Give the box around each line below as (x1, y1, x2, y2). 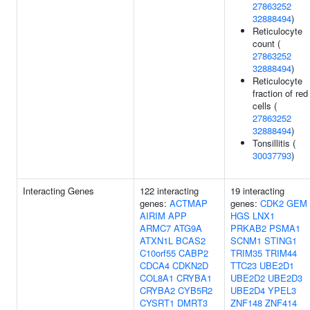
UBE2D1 (259, 259, 294, 272)
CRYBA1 (176, 271, 212, 284)
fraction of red (253, 86, 308, 100)
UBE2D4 (230, 284, 265, 297)
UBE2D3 (268, 271, 302, 284)
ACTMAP (170, 197, 208, 210)
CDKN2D (172, 259, 208, 272)
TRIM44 (265, 246, 297, 259)
